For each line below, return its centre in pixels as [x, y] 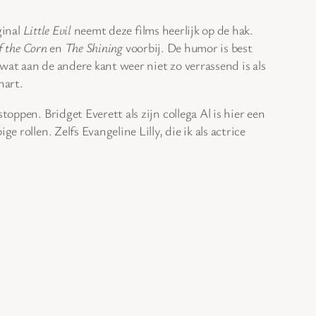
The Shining [93, 47]
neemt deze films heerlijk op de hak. [162, 29]
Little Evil [47, 29]
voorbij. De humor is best [188, 47]
